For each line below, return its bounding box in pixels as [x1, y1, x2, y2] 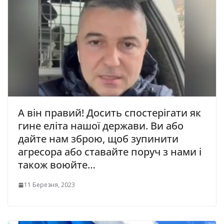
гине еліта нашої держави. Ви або [18, 119, 183, 133]
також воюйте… [18, 158, 95, 172]
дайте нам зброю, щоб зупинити [18, 132, 178, 146]
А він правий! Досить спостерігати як [18, 106, 201, 120]
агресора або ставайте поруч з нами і [18, 145, 201, 159]
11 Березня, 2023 [24, 180, 75, 189]
